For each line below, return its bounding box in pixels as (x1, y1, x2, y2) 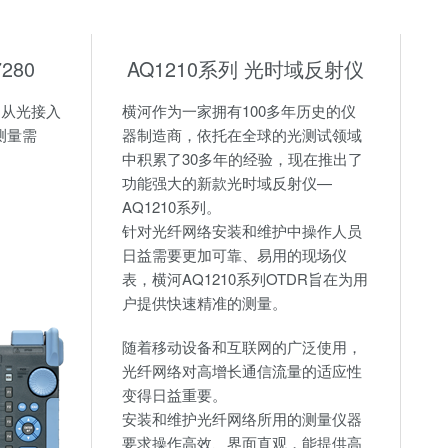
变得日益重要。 (121, 384, 227, 406)
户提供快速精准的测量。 (121, 292, 287, 314)
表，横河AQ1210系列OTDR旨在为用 (121, 268, 368, 290)
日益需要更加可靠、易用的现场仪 (121, 244, 347, 266)
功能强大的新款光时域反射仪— (121, 172, 332, 194)
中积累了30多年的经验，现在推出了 (121, 148, 363, 170)
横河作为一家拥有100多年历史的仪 (121, 100, 356, 122)
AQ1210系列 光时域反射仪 (127, 54, 365, 84)
